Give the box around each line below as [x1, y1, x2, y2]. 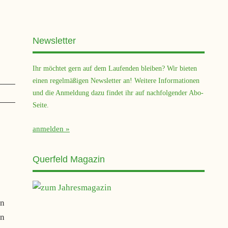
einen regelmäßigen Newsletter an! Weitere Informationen [32, 76, 199, 84]
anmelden [32, 125, 64, 133]
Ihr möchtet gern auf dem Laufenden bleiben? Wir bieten [32, 64, 197, 72]
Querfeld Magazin [32, 154, 105, 165]
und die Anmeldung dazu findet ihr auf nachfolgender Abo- [32, 88, 204, 97]
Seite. [32, 100, 49, 109]
